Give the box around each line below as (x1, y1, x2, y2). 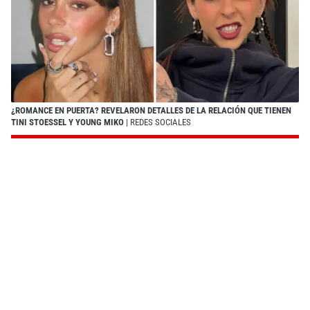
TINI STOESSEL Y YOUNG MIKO (11, 116, 124, 127)
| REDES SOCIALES (124, 116, 191, 127)
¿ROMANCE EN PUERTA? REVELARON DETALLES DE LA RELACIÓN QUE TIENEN (11, 104, 291, 116)
